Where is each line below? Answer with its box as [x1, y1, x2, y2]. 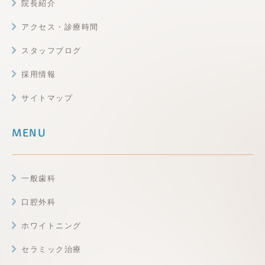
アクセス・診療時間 [21, 22, 99, 32]
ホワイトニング [21, 221, 82, 231]
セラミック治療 [21, 245, 82, 254]
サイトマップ [21, 93, 73, 103]
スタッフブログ [21, 46, 82, 56]
